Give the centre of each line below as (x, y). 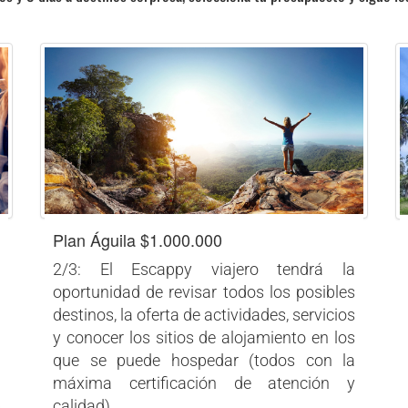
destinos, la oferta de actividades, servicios (204, 315)
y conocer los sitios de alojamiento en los (204, 338)
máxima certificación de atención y (204, 383)
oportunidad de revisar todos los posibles (204, 292)
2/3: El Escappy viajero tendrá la (204, 270)
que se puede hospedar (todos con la (204, 361)
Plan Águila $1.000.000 (138, 240)
